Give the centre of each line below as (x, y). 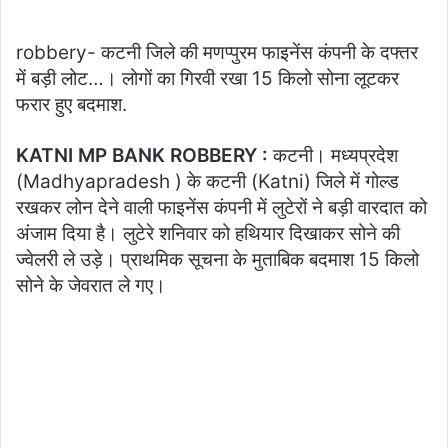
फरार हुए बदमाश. (71, 105)
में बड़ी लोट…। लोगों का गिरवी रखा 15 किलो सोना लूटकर (207, 79)
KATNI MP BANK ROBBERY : (144, 156)
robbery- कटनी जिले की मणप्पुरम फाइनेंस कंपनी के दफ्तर (217, 53)
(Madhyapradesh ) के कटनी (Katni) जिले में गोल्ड (207, 182)
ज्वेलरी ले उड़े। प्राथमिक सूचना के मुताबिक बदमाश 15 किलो (217, 260)
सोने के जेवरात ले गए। (91, 286)
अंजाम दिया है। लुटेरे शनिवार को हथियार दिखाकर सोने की (208, 234)
